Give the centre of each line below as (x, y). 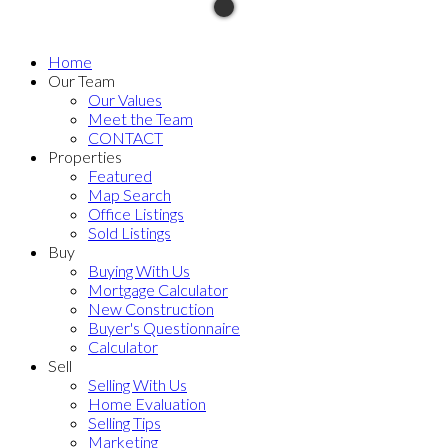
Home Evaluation (147, 403)
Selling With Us (137, 384)
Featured (120, 175)
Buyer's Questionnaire (164, 327)
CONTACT (125, 137)
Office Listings (136, 213)
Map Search (129, 194)
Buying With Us (139, 270)
